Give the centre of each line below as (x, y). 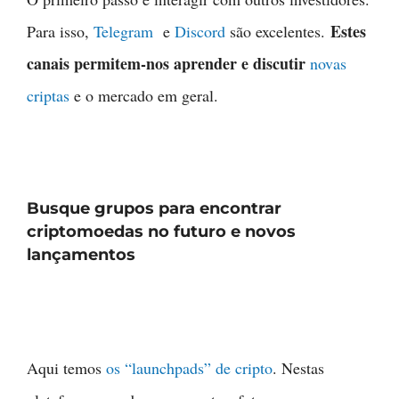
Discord (200, 32)
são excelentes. (278, 32)
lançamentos (81, 255)
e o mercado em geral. (144, 96)
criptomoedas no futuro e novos (161, 232)
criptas (48, 96)
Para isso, (60, 32)
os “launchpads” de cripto (189, 368)
